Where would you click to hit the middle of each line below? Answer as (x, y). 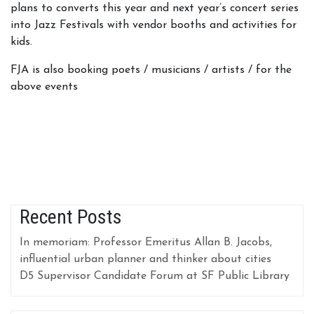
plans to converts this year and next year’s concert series (155, 8)
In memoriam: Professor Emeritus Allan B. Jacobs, (146, 243)
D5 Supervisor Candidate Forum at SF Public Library (155, 276)
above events (44, 87)
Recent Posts (71, 217)
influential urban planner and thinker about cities (145, 259)
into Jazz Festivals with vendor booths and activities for (153, 25)
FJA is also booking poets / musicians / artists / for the (151, 70)
